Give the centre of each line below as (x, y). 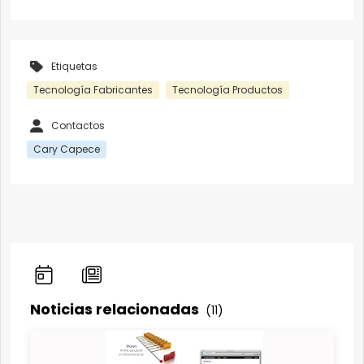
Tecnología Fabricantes (93, 89)
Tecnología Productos (227, 89)
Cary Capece (67, 149)
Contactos (78, 125)
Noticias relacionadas (116, 309)
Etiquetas (74, 66)
